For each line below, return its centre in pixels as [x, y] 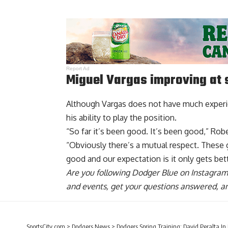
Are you [81, 172]
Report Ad [78, 69]
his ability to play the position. [121, 117]
